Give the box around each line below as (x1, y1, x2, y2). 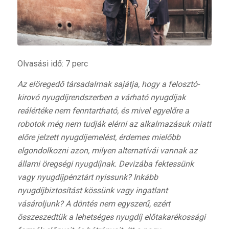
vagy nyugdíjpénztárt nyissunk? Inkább (17, 172, 158, 182)
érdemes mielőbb (116, 132, 180, 142)
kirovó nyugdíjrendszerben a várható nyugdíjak (17, 92, 186, 102)
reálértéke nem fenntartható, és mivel (17, 105, 152, 116)
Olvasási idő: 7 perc (17, 59, 88, 69)
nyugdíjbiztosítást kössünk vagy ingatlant (17, 185, 168, 195)
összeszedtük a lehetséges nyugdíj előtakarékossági (17, 212, 205, 222)
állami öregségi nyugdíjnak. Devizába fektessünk (17, 158, 194, 169)
